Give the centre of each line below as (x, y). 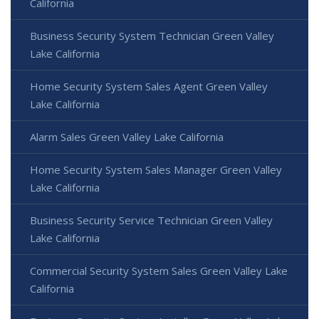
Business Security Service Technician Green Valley (151, 220)
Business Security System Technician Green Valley (152, 36)
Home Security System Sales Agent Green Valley (149, 87)
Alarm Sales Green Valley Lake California (127, 137)
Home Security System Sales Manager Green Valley (156, 170)
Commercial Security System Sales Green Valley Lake (159, 271)
